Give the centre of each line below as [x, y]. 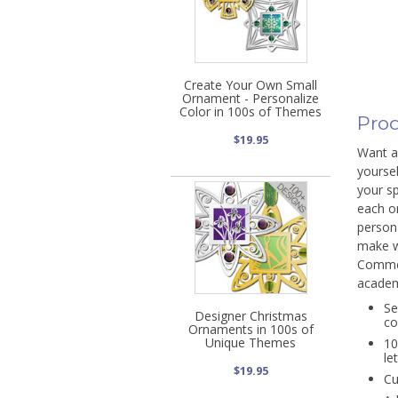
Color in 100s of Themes [251, 111]
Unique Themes [251, 342]
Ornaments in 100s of [251, 329]
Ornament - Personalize [251, 98]
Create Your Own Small [251, 84]
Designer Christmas [251, 315]
